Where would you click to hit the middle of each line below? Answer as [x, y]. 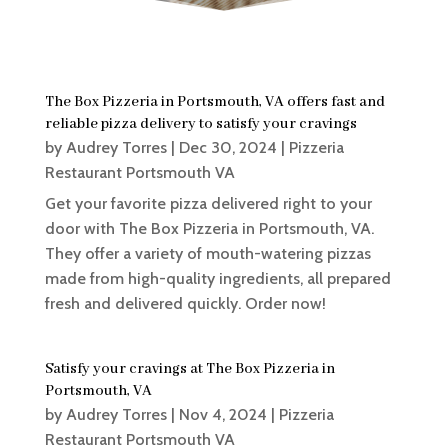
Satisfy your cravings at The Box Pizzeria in [189, 369]
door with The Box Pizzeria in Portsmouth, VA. [209, 229]
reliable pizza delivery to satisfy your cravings [200, 124]
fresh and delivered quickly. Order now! [185, 304]
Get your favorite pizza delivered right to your [208, 204]
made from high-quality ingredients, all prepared [217, 279]
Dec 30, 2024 [227, 148]
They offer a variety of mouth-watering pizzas [207, 254]
